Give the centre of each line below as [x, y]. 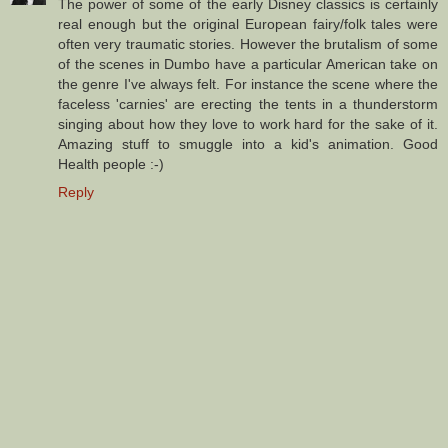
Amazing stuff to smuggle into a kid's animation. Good [248, 144]
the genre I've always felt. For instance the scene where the [248, 84]
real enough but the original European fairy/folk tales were [248, 24]
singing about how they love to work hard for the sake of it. [248, 124]
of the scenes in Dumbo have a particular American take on [248, 64]
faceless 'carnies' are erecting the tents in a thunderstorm [248, 104]
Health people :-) [111, 164]
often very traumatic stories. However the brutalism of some [248, 44]
